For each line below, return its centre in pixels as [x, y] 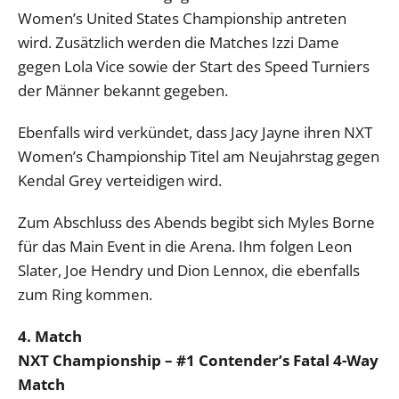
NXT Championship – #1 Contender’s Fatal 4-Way [198, 360]
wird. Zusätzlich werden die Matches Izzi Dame [179, 42]
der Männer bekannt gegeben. [123, 90]
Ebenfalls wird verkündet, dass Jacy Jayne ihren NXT [195, 132]
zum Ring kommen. [85, 294]
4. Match [50, 336]
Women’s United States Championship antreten [182, 18]
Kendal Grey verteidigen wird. [120, 180]
